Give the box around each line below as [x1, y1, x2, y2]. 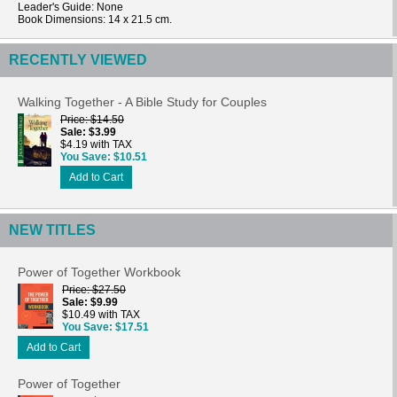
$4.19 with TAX [60, 137, 132, 151]
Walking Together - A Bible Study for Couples [18, 94, 267, 109]
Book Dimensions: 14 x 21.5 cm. [18, 12, 172, 26]
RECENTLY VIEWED [9, 51, 147, 67]
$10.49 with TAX [62, 307, 140, 321]
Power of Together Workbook [18, 264, 181, 279]
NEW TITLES [9, 222, 96, 237]
